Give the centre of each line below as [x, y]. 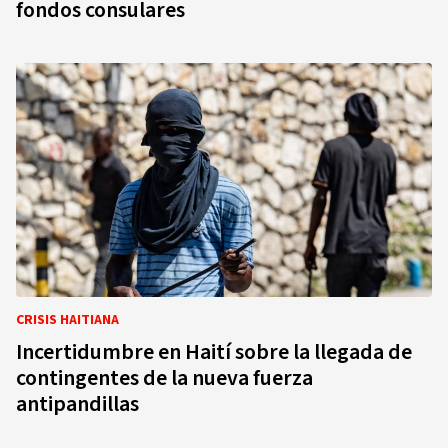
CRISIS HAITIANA [67, 320]
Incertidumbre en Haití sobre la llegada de [214, 352]
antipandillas [77, 404]
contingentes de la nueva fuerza [164, 378]
